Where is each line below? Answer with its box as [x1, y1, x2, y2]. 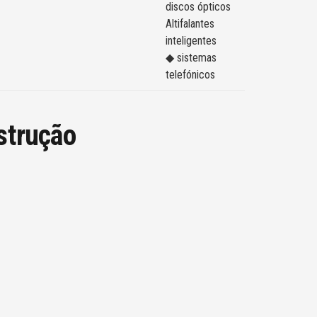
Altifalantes [166, 17, 214, 31]
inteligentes [166, 34, 217, 48]
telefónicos [166, 68, 215, 82]
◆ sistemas [166, 51, 217, 65]
